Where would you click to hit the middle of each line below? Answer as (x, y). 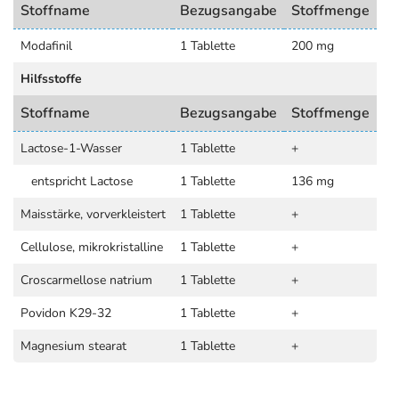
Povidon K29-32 (66, 313)
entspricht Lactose (77, 181)
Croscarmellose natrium (86, 280)
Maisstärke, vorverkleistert (93, 214)
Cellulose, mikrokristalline (92, 247)
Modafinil (46, 46)
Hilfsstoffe (51, 79)
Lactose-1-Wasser (71, 148)
